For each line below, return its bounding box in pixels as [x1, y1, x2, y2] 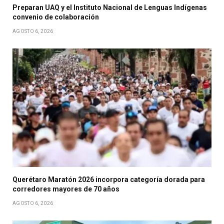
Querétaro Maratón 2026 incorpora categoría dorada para [12, 175, 205, 183]
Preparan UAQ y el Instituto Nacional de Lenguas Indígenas [12, 3, 207, 11]
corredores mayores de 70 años [12, 184, 119, 193]
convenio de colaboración [12, 12, 99, 21]
